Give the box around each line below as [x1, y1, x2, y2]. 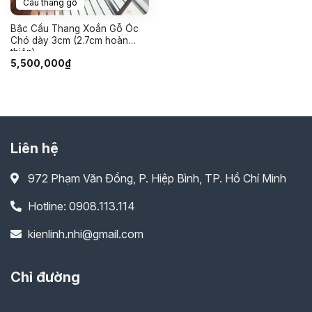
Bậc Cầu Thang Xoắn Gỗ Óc [10, 23, 139, 35]
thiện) [10, 47, 35, 58]
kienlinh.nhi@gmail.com [28, 226, 143, 241]
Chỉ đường [10, 268, 80, 286]
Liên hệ [10, 139, 58, 157]
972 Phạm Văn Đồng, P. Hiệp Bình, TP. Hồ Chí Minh [28, 171, 286, 185]
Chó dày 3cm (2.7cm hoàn [10, 35, 128, 47]
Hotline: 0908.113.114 [28, 198, 135, 213]
